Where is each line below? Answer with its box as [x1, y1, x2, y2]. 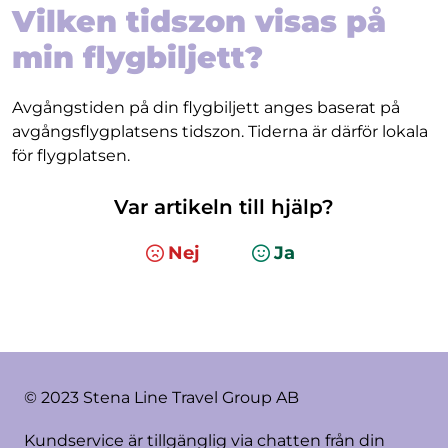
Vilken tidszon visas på [12, 3, 386, 40]
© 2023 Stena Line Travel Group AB [24, 388, 299, 407]
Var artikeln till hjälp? [114, 195, 334, 219]
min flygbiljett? [12, 39, 263, 76]
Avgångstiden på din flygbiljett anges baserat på [12, 98, 400, 117]
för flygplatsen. [12, 146, 130, 165]
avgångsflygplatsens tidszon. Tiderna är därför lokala [12, 122, 428, 141]
